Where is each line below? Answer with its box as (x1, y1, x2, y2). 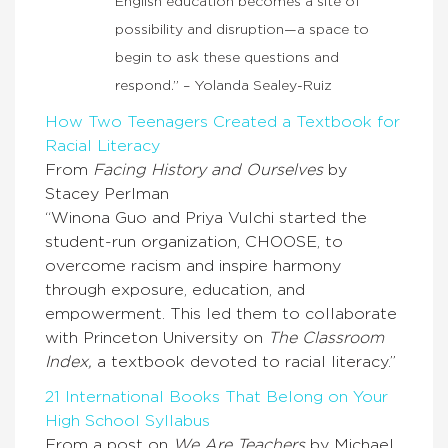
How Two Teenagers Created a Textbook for (45, 114, 400, 131)
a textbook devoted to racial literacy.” (92, 354, 396, 371)
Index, (45, 354, 92, 371)
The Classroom (268, 330, 384, 347)
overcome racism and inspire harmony (45, 258, 341, 275)
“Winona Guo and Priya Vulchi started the (45, 210, 367, 227)
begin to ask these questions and (115, 51, 339, 66)
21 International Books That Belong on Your (45, 389, 388, 406)
